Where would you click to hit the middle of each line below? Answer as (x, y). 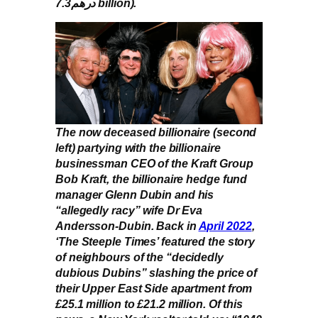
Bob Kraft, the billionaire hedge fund (152, 179)
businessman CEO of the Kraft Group (154, 163)
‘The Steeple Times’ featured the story (155, 241)
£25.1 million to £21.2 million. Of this (149, 303)
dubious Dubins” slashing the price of (157, 272)
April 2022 (225, 225)
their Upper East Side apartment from (154, 288)
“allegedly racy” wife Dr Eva (129, 210)
